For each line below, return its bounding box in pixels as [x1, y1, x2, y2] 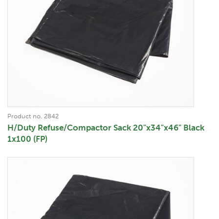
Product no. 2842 [7, 112, 59, 120]
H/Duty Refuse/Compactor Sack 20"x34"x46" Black [7, 122, 204, 132]
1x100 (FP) [7, 133, 47, 144]
